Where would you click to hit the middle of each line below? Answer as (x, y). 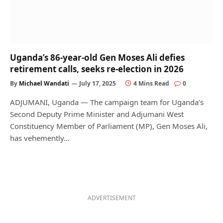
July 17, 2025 (98, 83)
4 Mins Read (151, 83)
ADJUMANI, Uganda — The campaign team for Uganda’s (107, 102)
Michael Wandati (44, 83)
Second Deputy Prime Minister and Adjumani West (97, 114)
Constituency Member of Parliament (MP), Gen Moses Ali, (109, 126)
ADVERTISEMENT (112, 198)
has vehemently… (40, 138)
